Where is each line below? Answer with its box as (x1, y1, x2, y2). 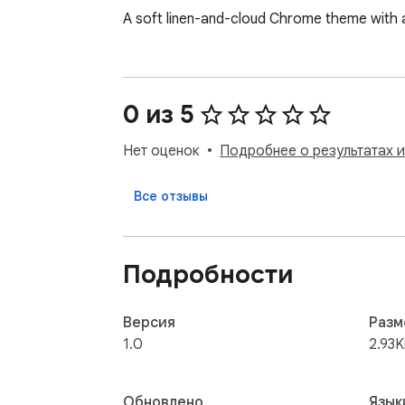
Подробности (123, 258, 293, 290)
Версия (123, 313, 175, 332)
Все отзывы (134, 188, 208, 205)
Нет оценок (123, 142, 200, 161)
